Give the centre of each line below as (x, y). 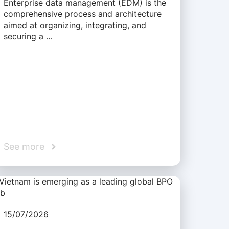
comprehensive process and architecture (82, 14)
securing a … (28, 36)
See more (24, 147)
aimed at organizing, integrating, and (75, 25)
